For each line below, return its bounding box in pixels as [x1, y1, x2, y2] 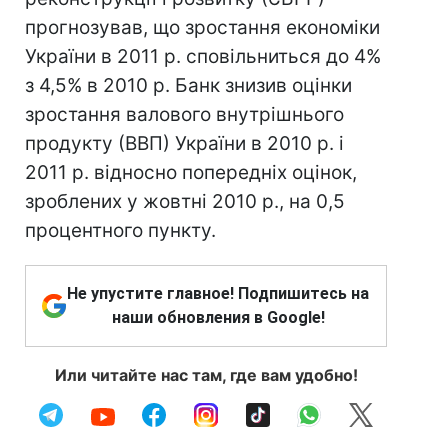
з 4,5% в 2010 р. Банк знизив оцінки [25, 74, 352, 97]
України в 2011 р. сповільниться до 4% [25, 45, 381, 68]
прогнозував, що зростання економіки [25, 16, 380, 39]
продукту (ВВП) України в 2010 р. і [25, 132, 344, 155]
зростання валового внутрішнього [25, 103, 344, 126]
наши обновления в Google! [111, 308, 325, 327]
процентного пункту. [25, 219, 216, 242]
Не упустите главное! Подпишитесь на [67, 284, 369, 303]
